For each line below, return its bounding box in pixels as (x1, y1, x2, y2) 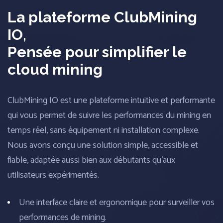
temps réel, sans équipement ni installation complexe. (7, 123, 200, 138)
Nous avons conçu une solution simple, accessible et (7, 138, 198, 153)
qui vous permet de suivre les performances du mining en (7, 108, 211, 123)
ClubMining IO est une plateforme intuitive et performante (7, 93, 215, 109)
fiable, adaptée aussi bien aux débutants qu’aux (7, 153, 175, 168)
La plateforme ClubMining (7, 8, 197, 26)
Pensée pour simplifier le (7, 43, 187, 61)
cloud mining (7, 61, 103, 79)
